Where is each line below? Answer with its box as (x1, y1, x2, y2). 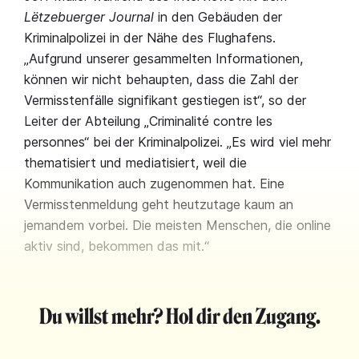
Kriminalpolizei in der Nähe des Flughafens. (24, 30, 276, 46)
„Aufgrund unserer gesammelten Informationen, (24, 50, 303, 67)
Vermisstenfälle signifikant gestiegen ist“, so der (24, 92, 306, 108)
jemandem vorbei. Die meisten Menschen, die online (24, 217, 331, 233)
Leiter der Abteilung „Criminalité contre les (24, 113, 272, 129)
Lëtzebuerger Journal (24, 9, 158, 25)
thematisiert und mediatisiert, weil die (24, 155, 247, 171)
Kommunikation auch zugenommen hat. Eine (24, 175, 284, 192)
